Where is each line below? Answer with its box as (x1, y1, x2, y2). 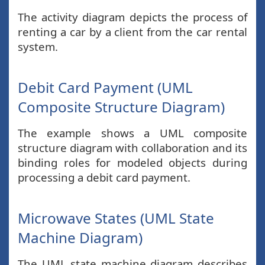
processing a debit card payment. (18, 170, 190, 185)
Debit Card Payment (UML (18, 77, 193, 97)
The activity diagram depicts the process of (18, 9, 247, 24)
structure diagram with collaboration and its (18, 140, 247, 155)
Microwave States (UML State (18, 208, 214, 228)
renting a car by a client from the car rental (18, 24, 247, 39)
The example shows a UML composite (18, 125, 247, 140)
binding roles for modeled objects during (18, 155, 247, 170)
